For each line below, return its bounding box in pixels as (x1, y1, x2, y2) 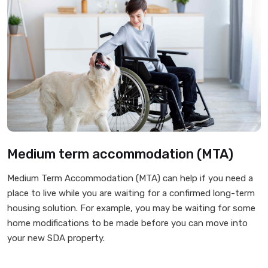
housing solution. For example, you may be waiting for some (7, 203, 255, 214)
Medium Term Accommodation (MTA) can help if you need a (7, 173, 253, 184)
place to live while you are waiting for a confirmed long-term (7, 188, 255, 199)
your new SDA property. (7, 233, 105, 243)
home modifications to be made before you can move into (7, 218, 248, 229)
